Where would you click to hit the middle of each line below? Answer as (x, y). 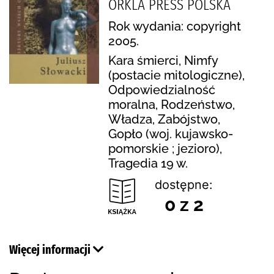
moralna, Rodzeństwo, (172, 104)
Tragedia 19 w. (148, 163)
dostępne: (184, 184)
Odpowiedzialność (162, 90)
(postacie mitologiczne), (176, 75)
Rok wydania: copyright (175, 26)
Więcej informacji (51, 249)
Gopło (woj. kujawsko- (171, 134)
